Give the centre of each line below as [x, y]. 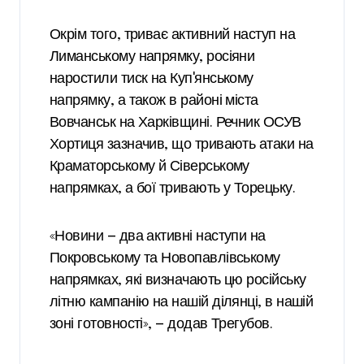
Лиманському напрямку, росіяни [152, 57]
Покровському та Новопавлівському [165, 259]
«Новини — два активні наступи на [57, 237]
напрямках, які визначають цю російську [178, 281]
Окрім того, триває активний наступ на [173, 35]
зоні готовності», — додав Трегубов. [161, 325]
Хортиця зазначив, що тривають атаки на [182, 145]
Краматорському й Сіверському [149, 167]
